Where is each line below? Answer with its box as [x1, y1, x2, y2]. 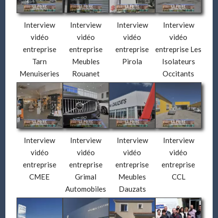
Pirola [122, 56, 143, 66]
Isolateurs [162, 56, 195, 66]
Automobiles [65, 184, 107, 193]
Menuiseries [19, 69, 60, 78]
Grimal [75, 172, 97, 181]
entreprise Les [155, 44, 202, 54]
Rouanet [72, 69, 100, 78]
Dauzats [118, 184, 146, 193]
